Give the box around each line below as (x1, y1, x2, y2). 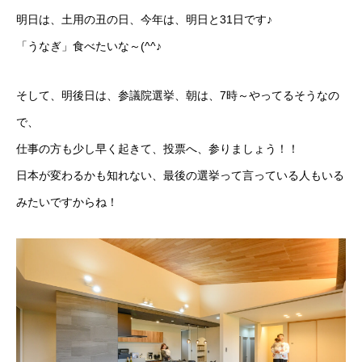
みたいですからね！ (16, 195, 118, 208)
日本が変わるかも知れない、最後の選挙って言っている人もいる (16, 168, 344, 182)
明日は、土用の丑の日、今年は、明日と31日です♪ (16, 12, 272, 26)
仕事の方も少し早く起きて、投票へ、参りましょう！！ (16, 141, 299, 155)
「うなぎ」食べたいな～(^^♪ (16, 39, 162, 53)
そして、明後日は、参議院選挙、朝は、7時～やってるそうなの (16, 88, 339, 102)
